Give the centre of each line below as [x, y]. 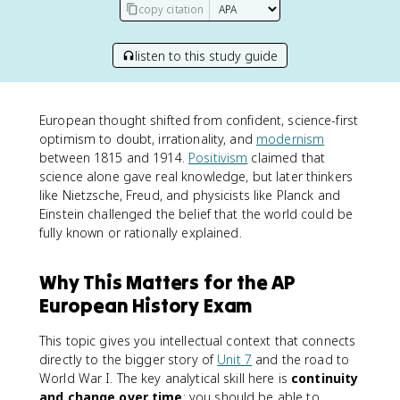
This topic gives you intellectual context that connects [198, 341]
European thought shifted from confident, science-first [199, 120]
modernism [291, 139]
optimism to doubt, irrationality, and [148, 139]
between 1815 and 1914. [114, 158]
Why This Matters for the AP [168, 282]
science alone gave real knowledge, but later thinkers [196, 176]
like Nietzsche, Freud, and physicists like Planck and [190, 195]
